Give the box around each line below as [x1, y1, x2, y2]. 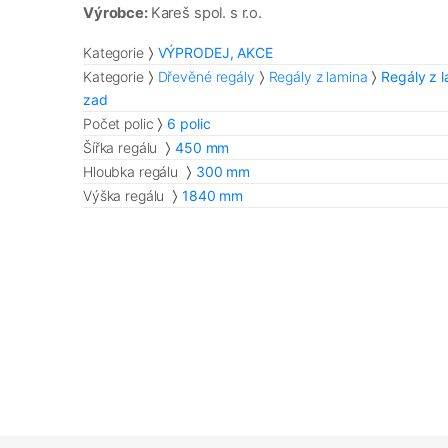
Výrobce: [83, 3, 151, 22]
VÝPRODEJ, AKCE [157, 43, 273, 61]
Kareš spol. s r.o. [150, 3, 263, 22]
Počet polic [83, 114, 154, 132]
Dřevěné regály [157, 67, 255, 85]
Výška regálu [83, 186, 169, 204]
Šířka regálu [83, 138, 162, 156]
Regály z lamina [268, 67, 368, 85]
